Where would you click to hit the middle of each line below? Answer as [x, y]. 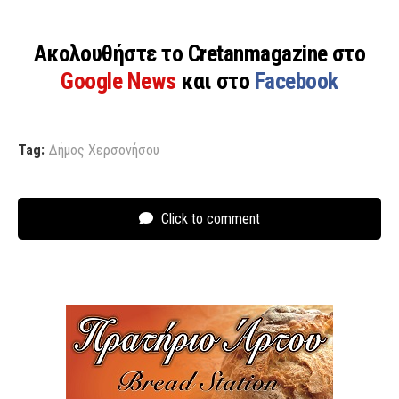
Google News [121, 81]
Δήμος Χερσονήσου [104, 150]
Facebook [296, 81]
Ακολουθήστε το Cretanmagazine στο [199, 53]
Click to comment [209, 218]
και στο [218, 81]
